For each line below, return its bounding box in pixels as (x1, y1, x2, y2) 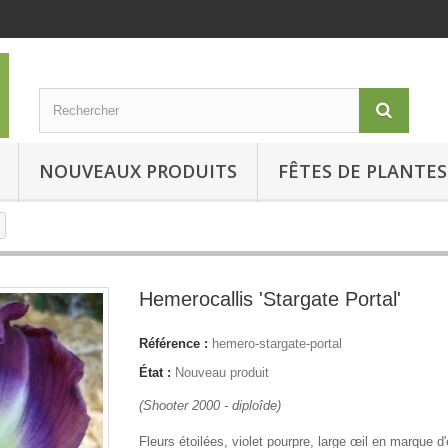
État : (139, 364, 171, 380)
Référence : (139, 335, 208, 351)
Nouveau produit (175, 364, 269, 380)
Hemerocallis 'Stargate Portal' (139, 287, 401, 310)
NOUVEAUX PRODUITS (39, 158, 237, 183)
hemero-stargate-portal (212, 335, 342, 351)
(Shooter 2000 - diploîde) (139, 397, 281, 413)
